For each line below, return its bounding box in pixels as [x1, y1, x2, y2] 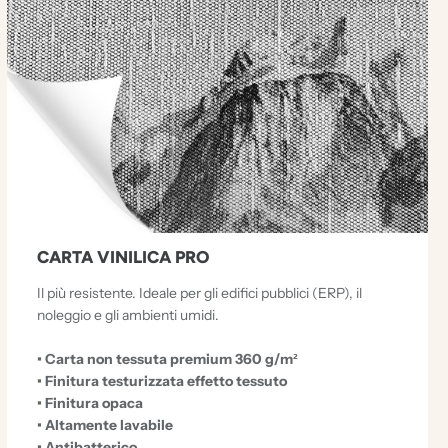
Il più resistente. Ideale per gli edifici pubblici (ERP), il [36, 283, 362, 302]
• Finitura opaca [36, 393, 143, 412]
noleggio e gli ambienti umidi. [36, 305, 219, 324]
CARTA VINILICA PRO [36, 246, 209, 267]
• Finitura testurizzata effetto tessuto [36, 371, 287, 390]
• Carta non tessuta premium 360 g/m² [36, 349, 298, 368]
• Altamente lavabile [36, 415, 173, 434]
